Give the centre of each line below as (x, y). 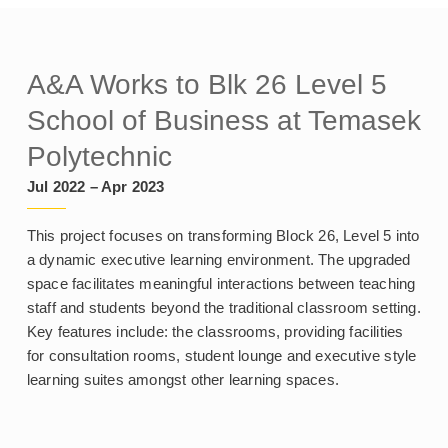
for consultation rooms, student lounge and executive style (221, 356)
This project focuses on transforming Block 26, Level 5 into (223, 236)
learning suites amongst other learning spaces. (183, 380)
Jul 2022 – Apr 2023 (95, 187)
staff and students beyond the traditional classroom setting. (223, 308)
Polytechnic (99, 157)
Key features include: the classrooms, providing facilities (215, 332)
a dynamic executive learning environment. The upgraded (218, 260)
